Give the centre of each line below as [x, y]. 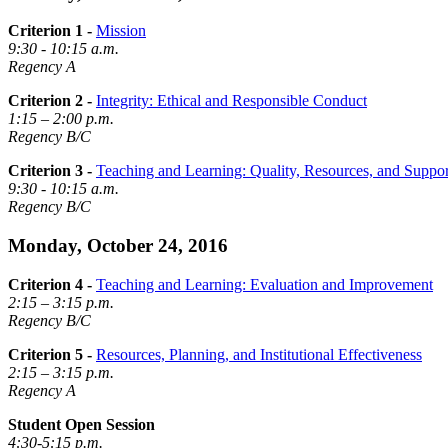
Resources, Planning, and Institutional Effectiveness [259, 354]
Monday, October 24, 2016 [118, 246]
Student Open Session [81, 424]
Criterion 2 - [50, 101]
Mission [121, 31]
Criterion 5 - [50, 354]
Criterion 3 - [50, 171]
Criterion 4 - [50, 284]
